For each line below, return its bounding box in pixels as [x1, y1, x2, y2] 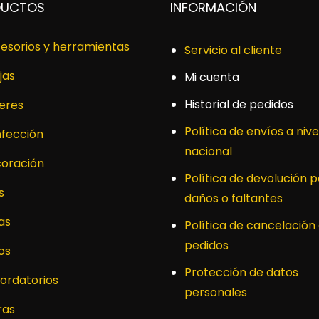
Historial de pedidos [184, 96, 293, 113]
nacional [184, 143, 232, 159]
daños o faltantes [184, 190, 283, 206]
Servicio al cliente [184, 42, 282, 58]
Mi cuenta [184, 69, 239, 85]
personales [184, 284, 247, 300]
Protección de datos [184, 264, 298, 281]
